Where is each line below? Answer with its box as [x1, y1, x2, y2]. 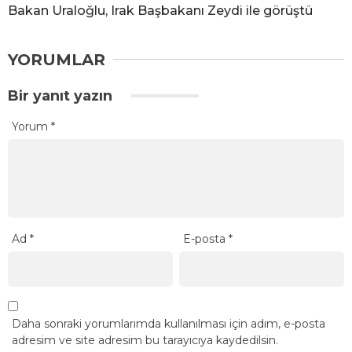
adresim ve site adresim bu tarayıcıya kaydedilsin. [12, 333, 278, 348]
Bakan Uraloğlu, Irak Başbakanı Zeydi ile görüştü [8, 2, 313, 18]
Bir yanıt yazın [8, 86, 116, 104]
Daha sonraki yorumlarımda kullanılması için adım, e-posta [12, 317, 325, 332]
